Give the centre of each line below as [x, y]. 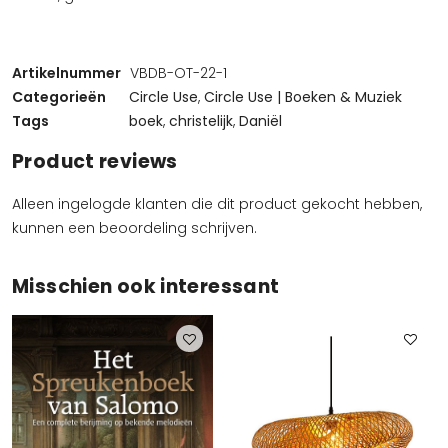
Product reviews [95, 161]
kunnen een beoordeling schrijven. [134, 228]
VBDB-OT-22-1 [178, 73]
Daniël [260, 121]
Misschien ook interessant [146, 286]
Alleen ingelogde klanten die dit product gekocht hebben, [217, 204]
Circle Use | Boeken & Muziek [303, 97]
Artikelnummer [66, 73]
